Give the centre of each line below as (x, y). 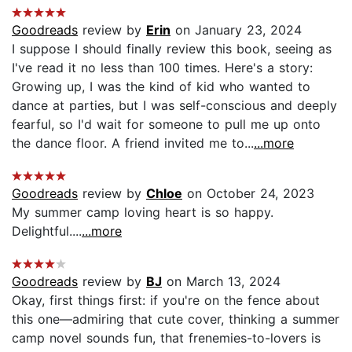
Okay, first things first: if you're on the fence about (166, 300)
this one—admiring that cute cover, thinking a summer (176, 319)
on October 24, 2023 (248, 193)
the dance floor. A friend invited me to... (133, 143)
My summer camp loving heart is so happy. (143, 212)
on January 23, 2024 (236, 29)
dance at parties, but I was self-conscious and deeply (174, 105)
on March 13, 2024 (221, 281)
